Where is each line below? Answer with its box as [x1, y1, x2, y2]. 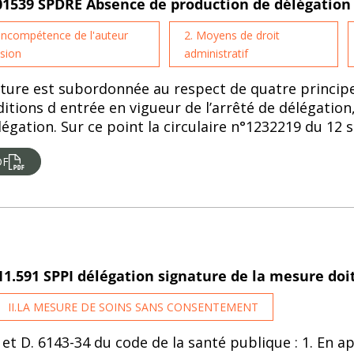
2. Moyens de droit [184, 28, 281, 43]
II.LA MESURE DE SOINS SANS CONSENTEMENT [8, 299, 259, 314]
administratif [184, 46, 249, 61]
